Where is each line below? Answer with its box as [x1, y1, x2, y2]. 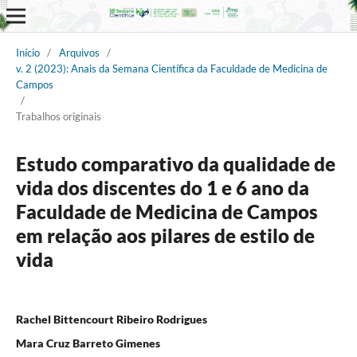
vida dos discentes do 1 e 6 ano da [15, 175, 309, 199]
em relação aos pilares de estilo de [15, 223, 315, 247]
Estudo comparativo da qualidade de [15, 151, 335, 175]
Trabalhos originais [15, 109, 101, 123]
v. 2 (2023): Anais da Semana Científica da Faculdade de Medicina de [15, 61, 328, 75]
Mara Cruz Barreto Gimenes [15, 335, 160, 350]
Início [15, 45, 40, 59]
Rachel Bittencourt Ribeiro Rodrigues [15, 312, 207, 326]
